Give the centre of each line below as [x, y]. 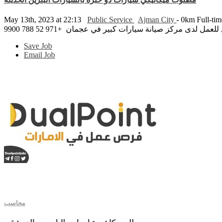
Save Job [38, 46]
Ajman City [157, 20]
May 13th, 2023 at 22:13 [44, 20]
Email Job [39, 55]
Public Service [111, 20]
